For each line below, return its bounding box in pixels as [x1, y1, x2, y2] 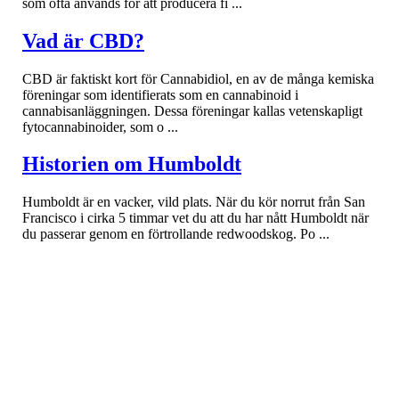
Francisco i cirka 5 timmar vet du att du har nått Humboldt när [22, 210, 369, 226]
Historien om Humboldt [22, 152, 241, 176]
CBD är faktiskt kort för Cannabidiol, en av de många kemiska [22, 70, 374, 86]
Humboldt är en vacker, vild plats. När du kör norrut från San [22, 194, 365, 210]
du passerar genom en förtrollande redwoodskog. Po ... [22, 226, 330, 242]
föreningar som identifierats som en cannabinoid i [22, 86, 298, 102]
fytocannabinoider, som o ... [22, 118, 178, 134]
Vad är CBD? [22, 28, 144, 53]
